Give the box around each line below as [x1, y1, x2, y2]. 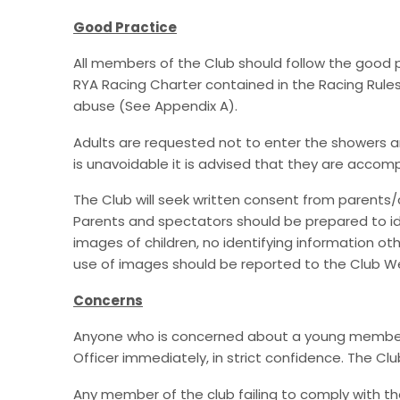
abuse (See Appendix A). [73, 96, 237, 116]
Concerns [73, 290, 143, 310]
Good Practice [73, 17, 177, 37]
